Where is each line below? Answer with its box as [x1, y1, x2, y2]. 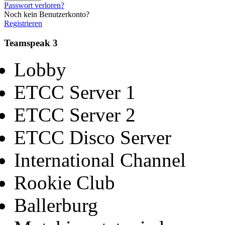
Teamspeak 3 [4, 38, 58, 49]
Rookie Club [14, 171, 115, 193]
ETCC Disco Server [14, 126, 171, 148]
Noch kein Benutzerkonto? [4, 10, 89, 19]
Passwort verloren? [4, 1, 64, 10]
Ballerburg [14, 194, 98, 216]
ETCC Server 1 [14, 81, 136, 103]
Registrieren [4, 19, 42, 28]
